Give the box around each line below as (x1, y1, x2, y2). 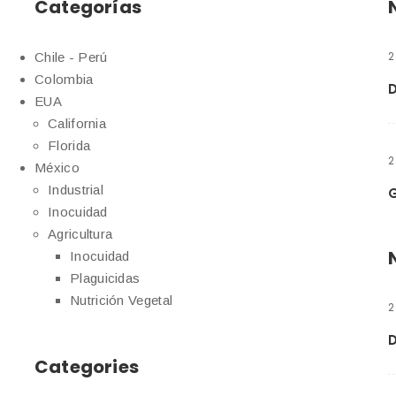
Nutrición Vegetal (70, 292, 173, 308)
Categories (34, 354, 139, 379)
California (48, 115, 106, 131)
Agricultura (48, 225, 113, 241)
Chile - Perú (34, 49, 108, 65)
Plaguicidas (70, 270, 141, 286)
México (34, 159, 80, 175)
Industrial (48, 181, 103, 197)
